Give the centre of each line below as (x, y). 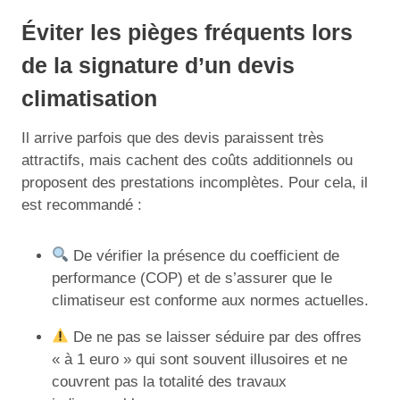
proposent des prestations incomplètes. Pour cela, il (195, 182)
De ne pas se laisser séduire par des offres (216, 337)
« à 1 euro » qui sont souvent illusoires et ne (200, 359)
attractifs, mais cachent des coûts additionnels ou (187, 160)
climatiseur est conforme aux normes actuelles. (210, 300)
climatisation (89, 98)
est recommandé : (82, 204)
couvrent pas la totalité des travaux (169, 381)
